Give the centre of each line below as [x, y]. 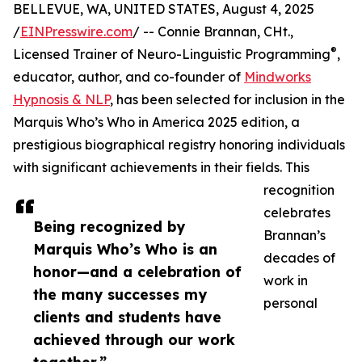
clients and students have [127, 317]
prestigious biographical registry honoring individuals [179, 145]
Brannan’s [295, 236]
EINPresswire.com [76, 32]
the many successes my [120, 295]
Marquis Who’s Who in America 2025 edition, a [156, 122]
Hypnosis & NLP [61, 100]
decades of [299, 258]
